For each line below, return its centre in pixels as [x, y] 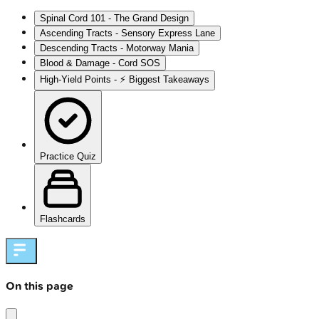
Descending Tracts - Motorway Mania [117, 48]
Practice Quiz [68, 157]
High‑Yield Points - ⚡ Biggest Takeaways [125, 80]
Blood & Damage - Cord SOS [100, 63]
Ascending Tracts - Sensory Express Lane [127, 33]
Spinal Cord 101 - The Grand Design [114, 19]
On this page [40, 286]
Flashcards [63, 219]
